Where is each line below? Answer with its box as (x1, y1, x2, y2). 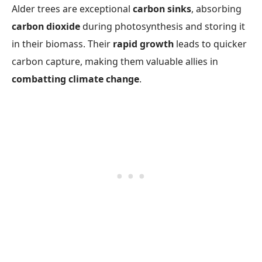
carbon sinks (133, 2, 191, 16)
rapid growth (113, 37, 174, 51)
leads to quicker (174, 37, 247, 51)
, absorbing (191, 2, 242, 16)
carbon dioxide (12, 20, 80, 33)
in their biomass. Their (12, 37, 113, 51)
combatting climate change (12, 73, 139, 86)
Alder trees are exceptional (12, 2, 133, 16)
